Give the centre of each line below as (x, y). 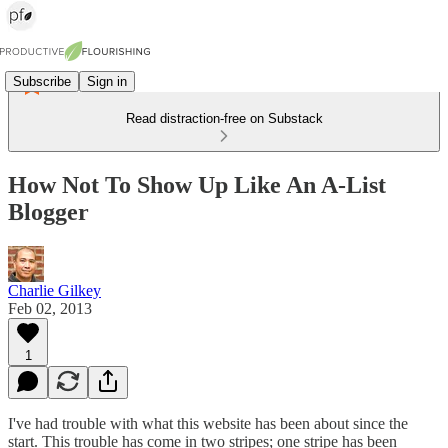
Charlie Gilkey (54, 290)
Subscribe (42, 81)
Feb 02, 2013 (50, 308)
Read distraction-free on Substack (224, 118)
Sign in (107, 81)
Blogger (48, 211)
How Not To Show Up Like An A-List (197, 184)
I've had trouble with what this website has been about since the (208, 423)
